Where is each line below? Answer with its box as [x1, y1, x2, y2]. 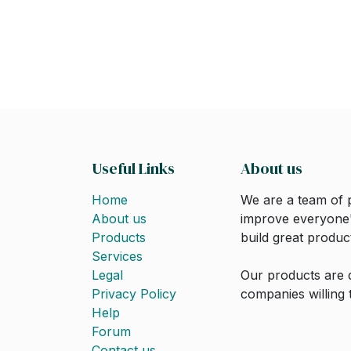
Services [92, 248, 143, 264]
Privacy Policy [92, 286, 176, 302]
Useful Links [92, 157, 175, 179]
